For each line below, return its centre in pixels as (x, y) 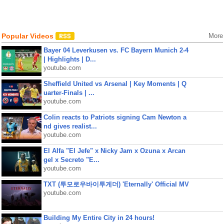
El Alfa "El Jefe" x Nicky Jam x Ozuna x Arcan (114, 151)
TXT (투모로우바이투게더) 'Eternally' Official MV (116, 184)
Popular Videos (28, 36)
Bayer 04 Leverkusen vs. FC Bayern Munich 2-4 (116, 50)
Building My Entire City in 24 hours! (99, 218)
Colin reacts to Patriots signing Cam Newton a (115, 117)
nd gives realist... (70, 126)
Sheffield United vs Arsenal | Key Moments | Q (115, 84)
